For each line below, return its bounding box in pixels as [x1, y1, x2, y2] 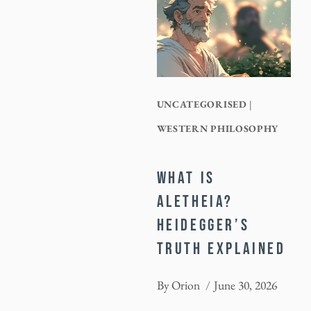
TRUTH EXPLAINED [156, 238, 286, 259]
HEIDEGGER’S [156, 215, 250, 235]
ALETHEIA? [156, 191, 233, 212]
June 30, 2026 [213, 277, 277, 294]
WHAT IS [156, 167, 215, 188]
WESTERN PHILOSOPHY [156, 121, 279, 135]
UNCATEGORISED [156, 97, 247, 110]
